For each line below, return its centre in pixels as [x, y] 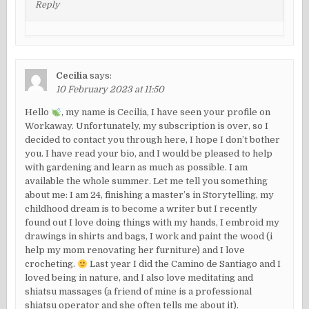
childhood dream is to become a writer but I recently [141, 209]
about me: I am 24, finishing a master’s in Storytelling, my [150, 195]
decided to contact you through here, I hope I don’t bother [153, 140]
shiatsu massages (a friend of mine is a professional [139, 292]
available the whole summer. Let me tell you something [147, 181]
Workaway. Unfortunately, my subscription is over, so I [147, 126]
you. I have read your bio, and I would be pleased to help [149, 154]
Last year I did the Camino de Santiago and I [185, 264]
